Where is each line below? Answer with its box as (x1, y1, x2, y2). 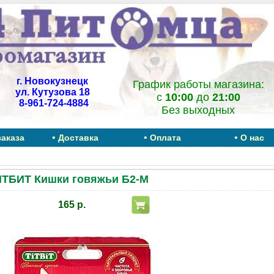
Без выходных (161, 104, 235, 116)
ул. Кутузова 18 (15, 87, 90, 97)
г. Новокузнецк (17, 76, 88, 86)
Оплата (150, 133, 181, 143)
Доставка (58, 133, 98, 143)
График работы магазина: (132, 78, 264, 91)
